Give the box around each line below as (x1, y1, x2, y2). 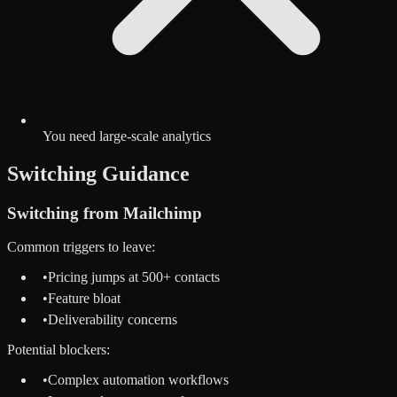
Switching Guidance (7, 161, 190, 185)
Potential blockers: (7, 342, 110, 358)
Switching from (7, 203, 123, 222)
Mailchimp (123, 203, 202, 222)
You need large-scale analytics (43, 128, 211, 144)
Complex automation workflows (48, 372, 229, 388)
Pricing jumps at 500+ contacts (48, 269, 220, 285)
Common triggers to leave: (7, 239, 155, 255)
